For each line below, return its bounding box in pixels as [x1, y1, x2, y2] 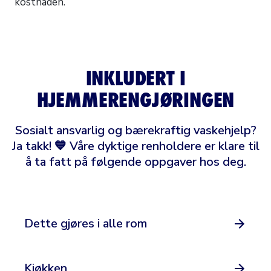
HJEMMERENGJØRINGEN [36, 85, 235, 114]
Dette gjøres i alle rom [24, 215, 147, 232]
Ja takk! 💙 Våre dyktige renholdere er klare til [11, 137, 260, 154]
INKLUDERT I [85, 64, 186, 92]
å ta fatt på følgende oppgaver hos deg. [25, 153, 246, 170]
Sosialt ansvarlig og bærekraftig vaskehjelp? [15, 122, 256, 139]
